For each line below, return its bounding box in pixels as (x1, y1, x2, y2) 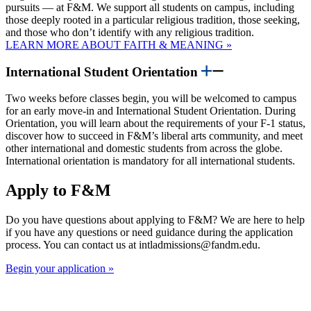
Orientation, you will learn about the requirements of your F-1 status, (6, 117, 305, 130)
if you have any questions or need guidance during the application (6, 226, 293, 239)
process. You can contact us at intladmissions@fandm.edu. (6, 239, 260, 251)
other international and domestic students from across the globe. (6, 142, 283, 155)
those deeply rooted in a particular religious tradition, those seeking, (6, 13, 300, 26)
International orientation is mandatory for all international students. (6, 155, 295, 167)
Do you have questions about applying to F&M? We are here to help (6, 214, 305, 226)
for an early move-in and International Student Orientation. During (6, 105, 296, 117)
